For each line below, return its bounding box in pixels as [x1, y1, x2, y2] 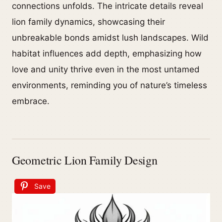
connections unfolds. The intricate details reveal [12, 1, 203, 11]
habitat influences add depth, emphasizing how [12, 49, 202, 59]
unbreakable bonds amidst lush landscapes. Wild [12, 33, 209, 43]
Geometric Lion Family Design [12, 152, 158, 168]
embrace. [12, 96, 50, 107]
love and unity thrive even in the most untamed [12, 64, 200, 75]
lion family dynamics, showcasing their [12, 17, 165, 27]
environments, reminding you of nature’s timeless [12, 80, 207, 91]
